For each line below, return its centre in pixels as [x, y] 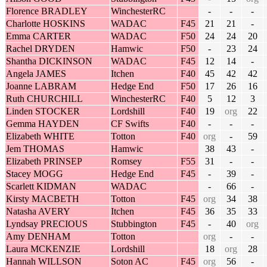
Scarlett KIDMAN [41, 187]
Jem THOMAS [35, 149]
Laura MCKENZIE [43, 249]
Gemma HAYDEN [43, 124]
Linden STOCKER [43, 111]
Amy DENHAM [38, 237]
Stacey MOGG [35, 174]
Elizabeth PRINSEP [44, 162]
